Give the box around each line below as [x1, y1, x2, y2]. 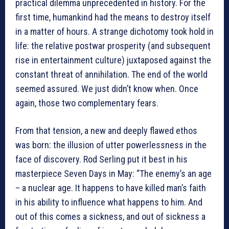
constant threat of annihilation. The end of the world [15, 69, 208, 80]
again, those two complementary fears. [15, 98, 158, 109]
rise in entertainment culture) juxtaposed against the [15, 55, 211, 66]
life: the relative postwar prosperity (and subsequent [15, 40, 211, 52]
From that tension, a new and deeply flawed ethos [15, 125, 197, 136]
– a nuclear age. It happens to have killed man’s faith [15, 182, 206, 194]
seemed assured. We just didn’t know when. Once [15, 83, 198, 95]
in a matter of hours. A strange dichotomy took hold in [15, 26, 214, 37]
